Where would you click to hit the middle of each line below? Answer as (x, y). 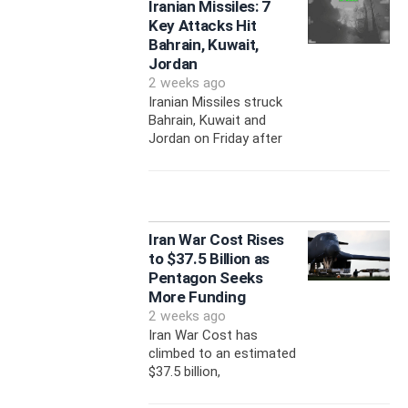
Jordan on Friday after (215, 139)
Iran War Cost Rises (216, 240)
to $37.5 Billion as (209, 259)
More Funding (197, 297)
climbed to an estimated (222, 354)
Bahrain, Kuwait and (207, 121)
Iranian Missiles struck (215, 102)
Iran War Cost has (203, 336)
